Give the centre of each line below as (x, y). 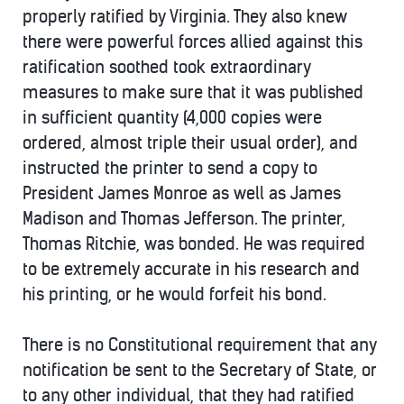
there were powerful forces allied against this (193, 42)
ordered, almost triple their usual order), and (190, 143)
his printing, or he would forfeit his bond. (174, 294)
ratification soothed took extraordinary (167, 67)
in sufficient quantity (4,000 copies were (172, 118)
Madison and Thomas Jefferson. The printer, (184, 219)
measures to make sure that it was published (193, 92)
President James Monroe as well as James (182, 193)
